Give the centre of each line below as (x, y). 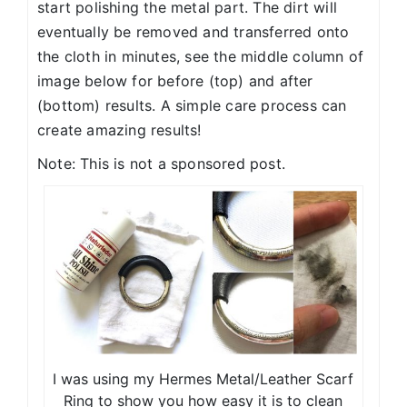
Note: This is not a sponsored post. (161, 164)
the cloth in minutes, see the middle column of (201, 57)
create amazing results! (119, 130)
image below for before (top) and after (175, 81)
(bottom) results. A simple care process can (192, 106)
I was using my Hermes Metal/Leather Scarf (203, 378)
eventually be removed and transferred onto (194, 32)
